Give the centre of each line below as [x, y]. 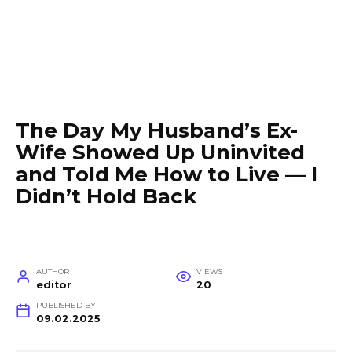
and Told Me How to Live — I [167, 174]
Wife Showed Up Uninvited [160, 152]
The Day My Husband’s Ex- [157, 130]
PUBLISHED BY [66, 305]
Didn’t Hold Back [106, 196]
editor [53, 285]
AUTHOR [52, 271]
